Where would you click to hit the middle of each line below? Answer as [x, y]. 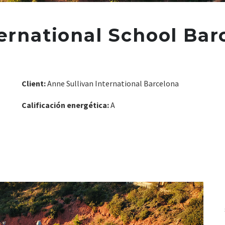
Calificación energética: [65, 105]
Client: [33, 83]
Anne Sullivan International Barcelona [112, 83]
